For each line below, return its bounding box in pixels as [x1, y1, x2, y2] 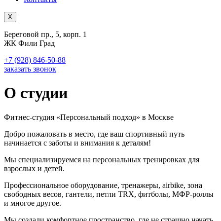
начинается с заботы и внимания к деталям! [4, 138, 151, 147]
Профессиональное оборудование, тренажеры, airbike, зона [4, 181, 202, 189]
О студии [4, 84, 68, 102]
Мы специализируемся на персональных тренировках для [4, 155, 199, 164]
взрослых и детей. [4, 164, 65, 173]
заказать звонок [4, 65, 56, 73]
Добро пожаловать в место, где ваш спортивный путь [4, 129, 184, 138]
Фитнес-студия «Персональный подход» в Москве [4, 112, 174, 121]
